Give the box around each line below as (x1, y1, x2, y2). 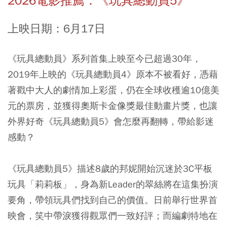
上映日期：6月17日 (8, 22, 105, 36)
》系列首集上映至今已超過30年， (62, 53, 201, 64)
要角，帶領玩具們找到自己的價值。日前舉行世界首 (8, 194, 217, 206)
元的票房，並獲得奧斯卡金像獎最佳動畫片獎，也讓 (8, 100, 217, 111)
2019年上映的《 (8, 68, 75, 80)
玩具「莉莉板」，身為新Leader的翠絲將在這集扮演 (8, 178, 218, 190)
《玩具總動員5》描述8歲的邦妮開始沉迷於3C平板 (8, 163, 212, 174)
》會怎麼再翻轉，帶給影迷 (104, 116, 214, 127)
